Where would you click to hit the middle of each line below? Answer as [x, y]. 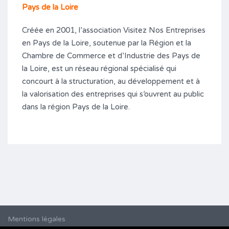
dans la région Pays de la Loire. [76, 107]
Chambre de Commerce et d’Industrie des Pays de [111, 55]
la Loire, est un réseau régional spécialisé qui [99, 68]
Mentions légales [37, 219]
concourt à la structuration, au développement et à [111, 81]
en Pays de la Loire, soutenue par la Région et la [107, 43]
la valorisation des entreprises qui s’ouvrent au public [113, 94]
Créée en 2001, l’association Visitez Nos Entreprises [114, 30]
